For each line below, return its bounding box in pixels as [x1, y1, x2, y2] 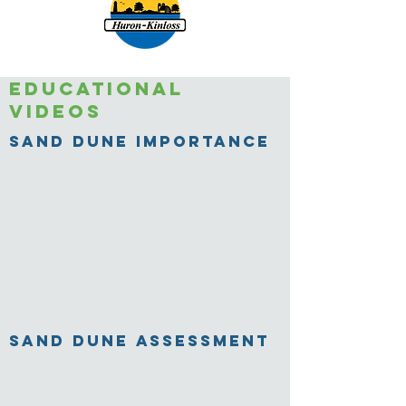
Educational [9, 76, 184, 100]
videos [9, 99, 102, 122]
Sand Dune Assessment [9, 330, 270, 351]
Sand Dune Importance [9, 130, 270, 151]
